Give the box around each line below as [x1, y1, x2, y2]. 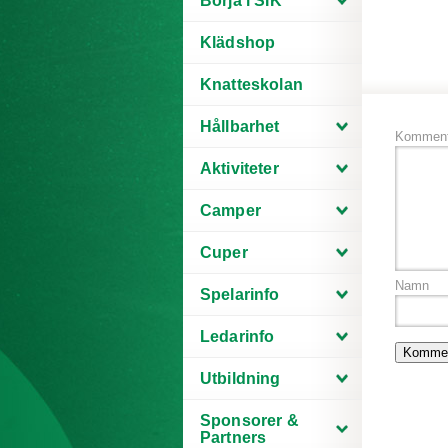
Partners [200, 429, 267, 446]
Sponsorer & [200, 412, 299, 429]
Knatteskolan [200, 76, 303, 93]
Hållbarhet [200, 118, 280, 135]
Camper [200, 202, 261, 219]
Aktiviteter [200, 160, 279, 177]
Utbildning [200, 370, 281, 387]
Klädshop [200, 34, 276, 51]
